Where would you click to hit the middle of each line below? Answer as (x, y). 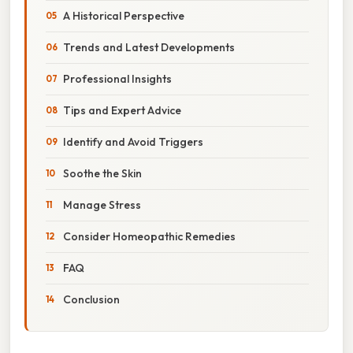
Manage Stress (102, 204)
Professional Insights (117, 78)
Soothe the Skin (102, 173)
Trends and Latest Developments (149, 47)
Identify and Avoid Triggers (133, 141)
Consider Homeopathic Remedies (149, 236)
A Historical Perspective (124, 15)
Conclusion (91, 299)
